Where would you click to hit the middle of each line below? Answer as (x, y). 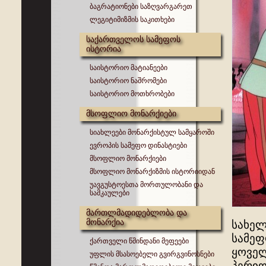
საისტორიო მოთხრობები (132, 94)
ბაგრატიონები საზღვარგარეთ (141, 7)
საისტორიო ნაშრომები (128, 81)
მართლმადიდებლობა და (137, 213)
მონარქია (105, 222)
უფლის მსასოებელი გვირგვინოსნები (152, 254)
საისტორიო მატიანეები (129, 68)
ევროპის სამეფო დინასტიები (138, 145)
